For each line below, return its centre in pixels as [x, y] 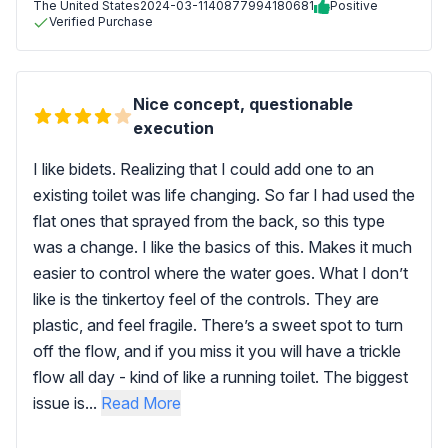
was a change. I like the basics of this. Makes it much [222, 247]
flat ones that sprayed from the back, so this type [209, 221]
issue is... [67, 403]
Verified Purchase [101, 21]
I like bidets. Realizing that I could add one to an [203, 169]
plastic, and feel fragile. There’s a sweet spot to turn [218, 325]
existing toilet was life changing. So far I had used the [224, 195]
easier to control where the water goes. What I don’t [220, 273]
